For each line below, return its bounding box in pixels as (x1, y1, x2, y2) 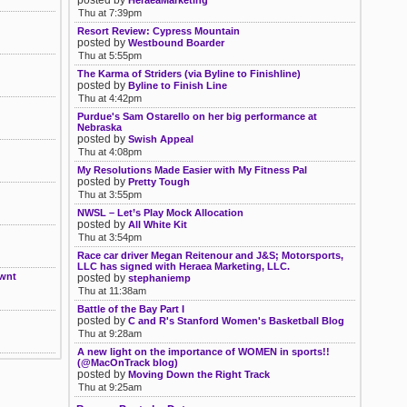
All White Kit (128, 219, 187, 230)
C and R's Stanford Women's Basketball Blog (128, 315, 344, 326)
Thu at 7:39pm (78, 7, 142, 18)
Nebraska (77, 122, 122, 133)
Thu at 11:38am (78, 285, 146, 296)
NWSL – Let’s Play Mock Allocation (77, 207, 243, 218)
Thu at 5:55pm (78, 50, 142, 61)
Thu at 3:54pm (78, 232, 142, 243)
